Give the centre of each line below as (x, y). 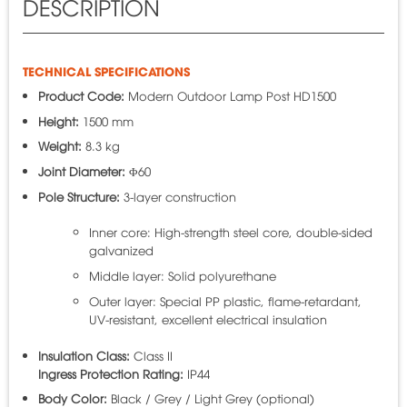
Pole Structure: (79, 196)
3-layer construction (178, 196)
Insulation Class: (84, 355)
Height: (58, 120)
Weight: (60, 146)
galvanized (121, 250)
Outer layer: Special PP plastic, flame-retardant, (225, 301)
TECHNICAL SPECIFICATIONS (106, 71)
